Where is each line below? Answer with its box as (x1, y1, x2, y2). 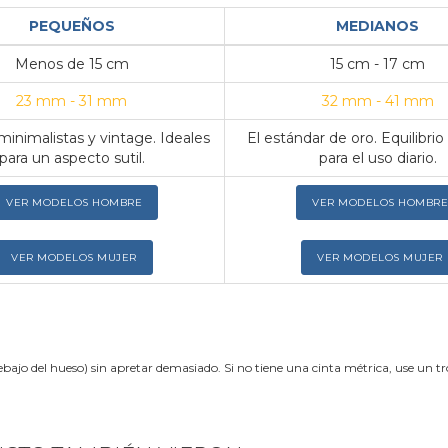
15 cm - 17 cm (330, 55, 425, 74)
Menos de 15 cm (14, 55, 129, 74)
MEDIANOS (336, 17, 419, 36)
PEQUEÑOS (28, 17, 115, 36)
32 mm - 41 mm (321, 92, 434, 111)
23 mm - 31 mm (16, 92, 127, 111)
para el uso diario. (318, 149, 437, 168)
